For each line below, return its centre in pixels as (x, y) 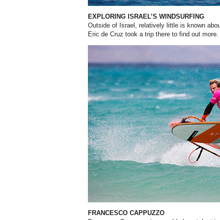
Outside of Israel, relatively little (134, 26)
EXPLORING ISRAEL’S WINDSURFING (146, 17)
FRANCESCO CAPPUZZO (126, 213)
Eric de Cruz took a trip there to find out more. (153, 34)
